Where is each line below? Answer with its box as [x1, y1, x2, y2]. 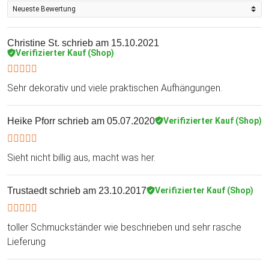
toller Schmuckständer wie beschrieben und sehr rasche [7, 221, 241, 233]
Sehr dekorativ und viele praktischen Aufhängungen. [7, 82, 222, 94]
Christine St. [7, 37, 59, 48]
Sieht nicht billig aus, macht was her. [7, 151, 156, 163]
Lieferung [7, 235, 46, 247]
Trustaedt [7, 185, 47, 196]
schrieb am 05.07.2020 [55, 115, 155, 126]
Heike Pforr [7, 115, 55, 126]
